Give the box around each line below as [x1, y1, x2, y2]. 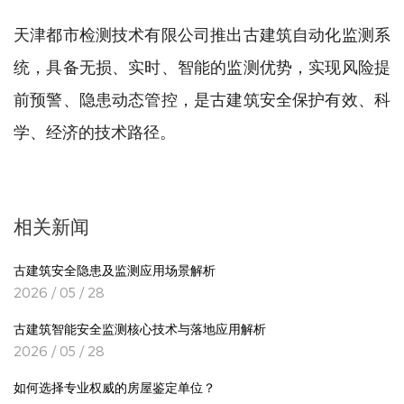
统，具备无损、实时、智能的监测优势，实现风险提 [14, 54, 390, 78]
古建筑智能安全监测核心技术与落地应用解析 [14, 323, 266, 337]
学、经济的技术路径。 [14, 119, 176, 143]
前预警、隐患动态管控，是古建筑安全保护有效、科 [14, 87, 390, 111]
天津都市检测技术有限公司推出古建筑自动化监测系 [14, 22, 390, 46]
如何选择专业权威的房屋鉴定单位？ [14, 381, 216, 396]
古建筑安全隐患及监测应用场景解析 [14, 264, 216, 279]
